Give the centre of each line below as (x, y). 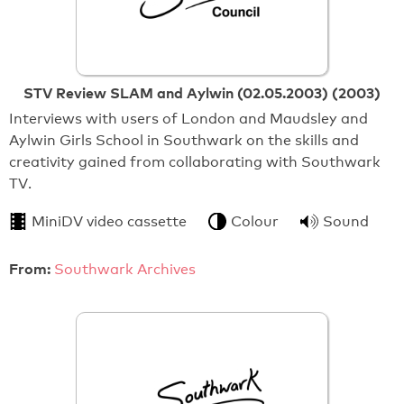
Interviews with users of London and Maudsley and (188, 118)
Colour (255, 221)
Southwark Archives (125, 269)
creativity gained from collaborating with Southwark (195, 161)
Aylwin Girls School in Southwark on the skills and (184, 140)
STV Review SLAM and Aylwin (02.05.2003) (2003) (202, 92)
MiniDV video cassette (109, 221)
